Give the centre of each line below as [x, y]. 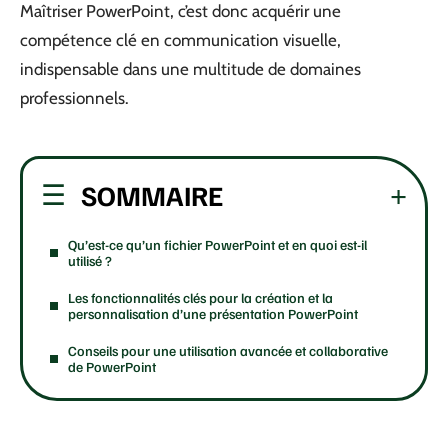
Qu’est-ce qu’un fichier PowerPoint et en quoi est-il [217, 244]
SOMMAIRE [152, 194]
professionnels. [74, 98]
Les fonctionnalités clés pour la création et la [200, 297]
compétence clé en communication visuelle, [180, 40]
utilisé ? [90, 260]
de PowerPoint [112, 366]
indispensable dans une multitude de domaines [190, 69]
